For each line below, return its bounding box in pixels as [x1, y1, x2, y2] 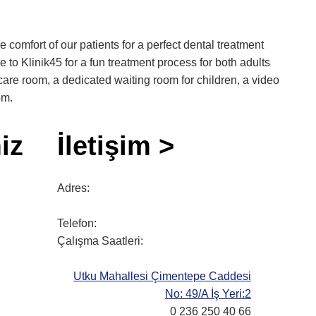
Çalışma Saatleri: [57, 235, 143, 248]
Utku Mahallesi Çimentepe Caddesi [73, 270, 251, 283]
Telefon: [57, 217, 97, 230]
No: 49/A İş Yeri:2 [165, 288, 251, 300]
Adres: [57, 182, 90, 195]
